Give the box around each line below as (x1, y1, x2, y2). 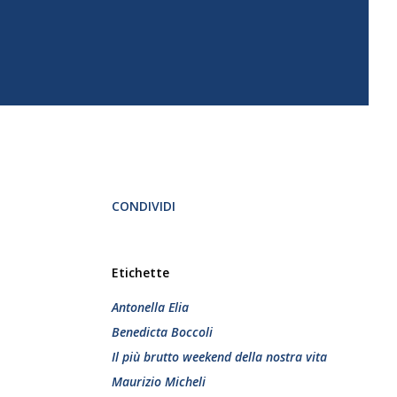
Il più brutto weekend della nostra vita (112, 348, 327, 365)
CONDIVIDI (112, 198, 175, 214)
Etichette (112, 264, 169, 281)
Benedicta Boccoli (112, 323, 213, 340)
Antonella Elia (112, 299, 189, 315)
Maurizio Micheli (112, 373, 206, 390)
